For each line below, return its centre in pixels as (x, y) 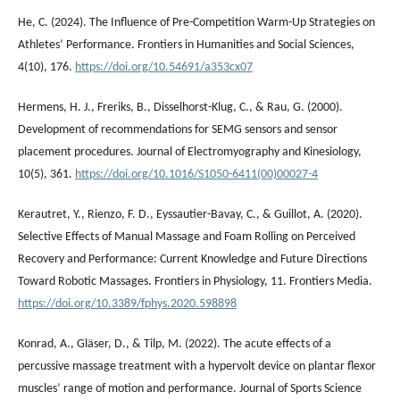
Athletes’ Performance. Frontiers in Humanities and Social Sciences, (186, 45)
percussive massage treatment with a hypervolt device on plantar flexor (197, 366)
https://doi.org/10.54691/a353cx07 (164, 67)
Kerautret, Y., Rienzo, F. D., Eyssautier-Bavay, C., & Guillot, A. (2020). (190, 214)
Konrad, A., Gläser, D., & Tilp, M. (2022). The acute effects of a (175, 344)
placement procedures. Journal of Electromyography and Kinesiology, (190, 152)
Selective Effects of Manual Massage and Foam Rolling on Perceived (187, 237)
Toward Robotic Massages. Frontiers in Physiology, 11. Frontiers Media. (195, 281)
